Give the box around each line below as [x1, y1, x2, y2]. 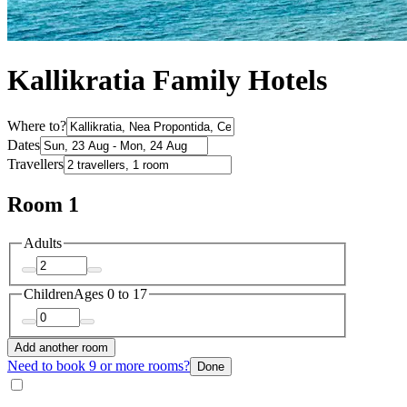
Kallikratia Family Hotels [7, 64, 327, 97]
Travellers [7, 155, 64, 172]
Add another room [15, 340, 108, 354]
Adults [24, 234, 62, 251]
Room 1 [7, 192, 79, 216]
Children [24, 286, 74, 303]
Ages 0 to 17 [74, 286, 147, 303]
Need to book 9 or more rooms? [7, 357, 190, 373]
